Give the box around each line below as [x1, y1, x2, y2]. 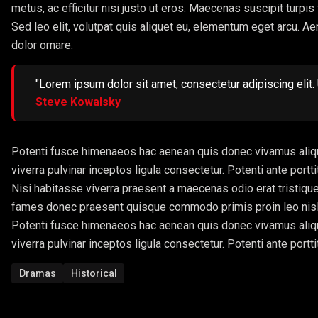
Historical [70, 267, 117, 279]
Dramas [18, 267, 56, 279]
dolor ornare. [11, 38, 73, 52]
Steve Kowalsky [35, 94, 121, 109]
